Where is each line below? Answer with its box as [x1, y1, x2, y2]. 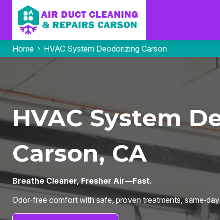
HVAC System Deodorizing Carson [43, 44, 167, 54]
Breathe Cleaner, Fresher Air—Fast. [12, 175, 152, 186]
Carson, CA [12, 138, 147, 167]
